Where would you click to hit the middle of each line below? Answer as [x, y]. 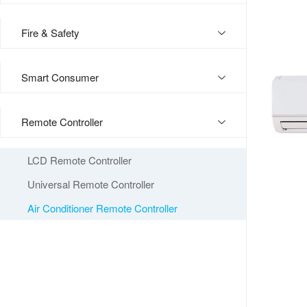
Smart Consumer [60, 77]
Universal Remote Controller [91, 184]
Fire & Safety [50, 33]
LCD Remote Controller [79, 160]
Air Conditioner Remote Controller [102, 208]
